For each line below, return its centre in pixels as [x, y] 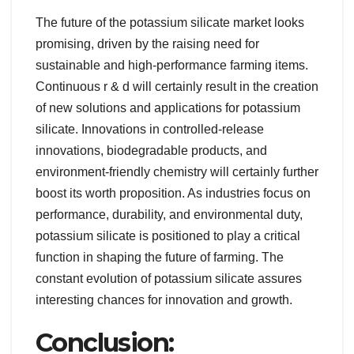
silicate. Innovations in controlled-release [150, 129]
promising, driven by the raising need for [147, 43]
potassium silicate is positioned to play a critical [168, 235]
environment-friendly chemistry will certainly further [177, 171]
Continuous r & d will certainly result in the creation [177, 86]
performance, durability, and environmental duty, [169, 214]
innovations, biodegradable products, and [151, 150]
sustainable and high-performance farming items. [172, 65]
